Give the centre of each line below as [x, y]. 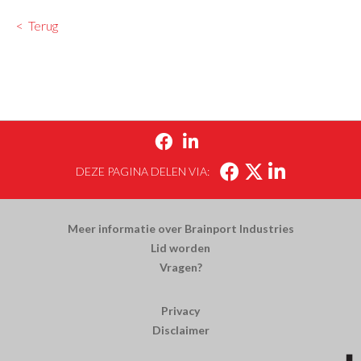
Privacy [180, 311]
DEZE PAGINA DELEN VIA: [143, 171]
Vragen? [180, 267]
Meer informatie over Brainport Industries [180, 228]
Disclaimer [180, 330]
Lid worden [180, 248]
